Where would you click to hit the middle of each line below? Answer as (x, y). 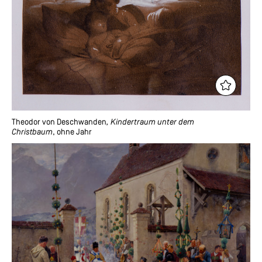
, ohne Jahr (72, 133)
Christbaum (32, 133)
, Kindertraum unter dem (150, 123)
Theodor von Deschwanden (59, 123)
